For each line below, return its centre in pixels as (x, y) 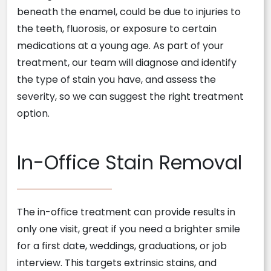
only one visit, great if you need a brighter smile (129, 229)
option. (33, 114)
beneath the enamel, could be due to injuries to (129, 12)
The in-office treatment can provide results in (126, 212)
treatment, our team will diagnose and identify (127, 63)
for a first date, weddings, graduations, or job (122, 246)
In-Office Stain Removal (129, 163)
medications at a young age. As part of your (120, 46)
